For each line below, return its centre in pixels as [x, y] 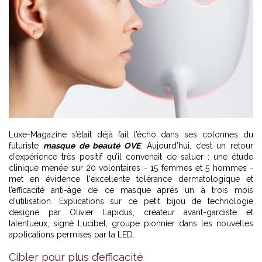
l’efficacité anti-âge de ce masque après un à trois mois [131, 190]
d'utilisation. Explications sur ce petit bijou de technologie [131, 201]
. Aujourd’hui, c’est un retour [197, 145]
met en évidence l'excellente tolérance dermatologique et [131, 179]
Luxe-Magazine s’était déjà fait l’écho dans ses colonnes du [131, 134]
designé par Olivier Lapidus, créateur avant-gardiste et [131, 212]
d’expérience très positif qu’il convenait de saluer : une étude [131, 156]
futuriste [26, 145]
